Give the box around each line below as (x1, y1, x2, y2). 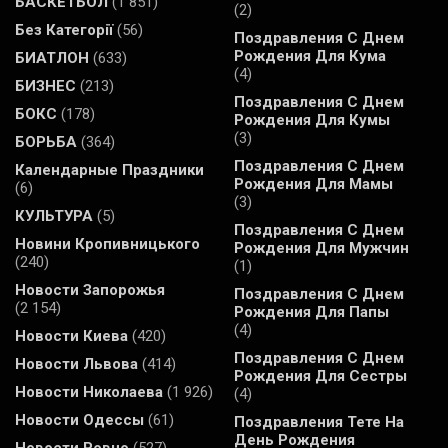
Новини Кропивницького (15, 234, 200, 253)
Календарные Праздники (15, 160, 204, 179)
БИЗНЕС (15, 76, 76, 95)
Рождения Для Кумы (234, 110, 390, 129)
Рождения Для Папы (234, 302, 389, 321)
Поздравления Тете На (234, 412, 404, 431)
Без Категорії (15, 20, 113, 39)
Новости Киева (15, 326, 128, 345)
